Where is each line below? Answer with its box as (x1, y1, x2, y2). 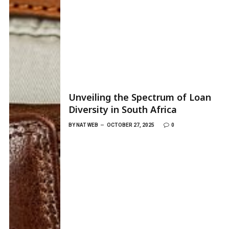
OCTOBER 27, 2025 (107, 122, 154, 128)
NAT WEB (76, 122, 98, 128)
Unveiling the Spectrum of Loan (68, 90, 211, 103)
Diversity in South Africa (68, 103, 177, 116)
